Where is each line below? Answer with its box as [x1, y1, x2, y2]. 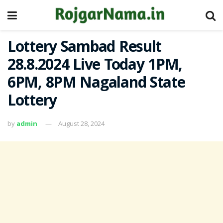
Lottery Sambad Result [7, 36, 162, 61]
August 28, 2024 [58, 118, 105, 128]
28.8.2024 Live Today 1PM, [7, 54, 182, 79]
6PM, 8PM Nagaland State [7, 72, 185, 97]
